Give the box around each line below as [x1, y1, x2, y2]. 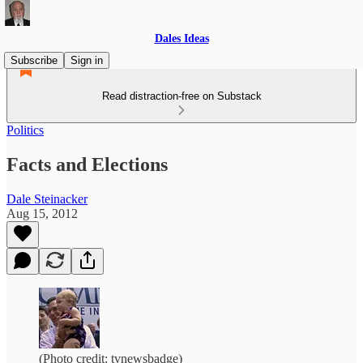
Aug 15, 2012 [6, 206, 78, 220]
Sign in [70, 54, 103, 66]
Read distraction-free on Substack [101, 90, 262, 102]
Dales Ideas [154, 32, 209, 45]
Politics [6, 123, 44, 137]
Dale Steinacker [6, 191, 88, 206]
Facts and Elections [6, 153, 168, 175]
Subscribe [11, 54, 58, 66]
